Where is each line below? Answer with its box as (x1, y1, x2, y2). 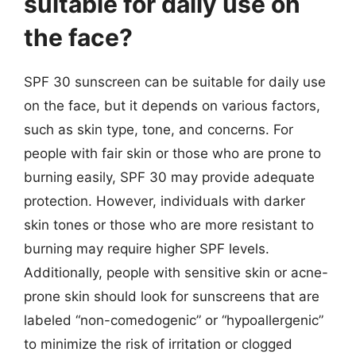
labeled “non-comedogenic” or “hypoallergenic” (24, 312, 323, 328)
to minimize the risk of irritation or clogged (24, 336, 292, 352)
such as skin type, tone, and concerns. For (24, 122, 293, 137)
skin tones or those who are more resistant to (24, 217, 314, 233)
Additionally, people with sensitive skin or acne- (24, 265, 328, 281)
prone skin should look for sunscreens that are (24, 288, 319, 304)
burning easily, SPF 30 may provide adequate (24, 169, 315, 185)
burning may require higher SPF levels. (24, 241, 269, 257)
